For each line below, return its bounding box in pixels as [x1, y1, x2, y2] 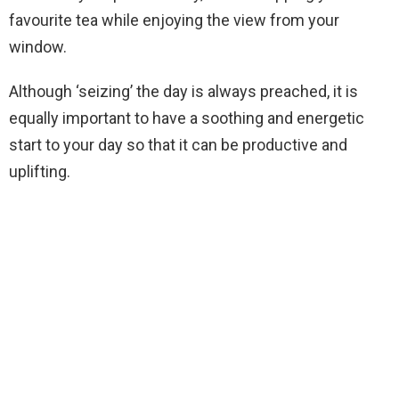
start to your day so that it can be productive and [9, 134, 347, 154]
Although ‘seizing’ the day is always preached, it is [9, 81, 358, 101]
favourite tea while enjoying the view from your [9, 10, 339, 29]
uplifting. [9, 161, 70, 181]
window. [9, 37, 67, 56]
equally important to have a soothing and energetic [9, 108, 364, 127]
